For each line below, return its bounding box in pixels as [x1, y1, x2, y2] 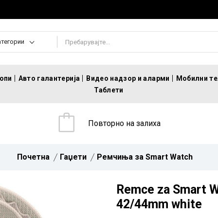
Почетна [17, 152, 50, 162]
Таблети [94, 86, 124, 94]
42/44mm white [116, 197, 202, 211]
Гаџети [59, 152, 87, 162]
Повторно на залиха [88, 119, 161, 128]
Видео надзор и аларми [86, 74, 170, 82]
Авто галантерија [18, 74, 80, 82]
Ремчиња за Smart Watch [96, 152, 193, 162]
